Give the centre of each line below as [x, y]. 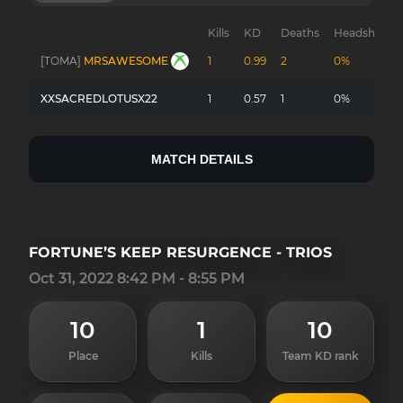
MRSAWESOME [126, 61]
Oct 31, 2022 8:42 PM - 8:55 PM [137, 278]
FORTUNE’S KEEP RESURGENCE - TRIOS [180, 252]
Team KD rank [320, 356]
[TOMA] [61, 61]
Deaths [300, 33]
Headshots [363, 33]
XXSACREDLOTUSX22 [99, 99]
